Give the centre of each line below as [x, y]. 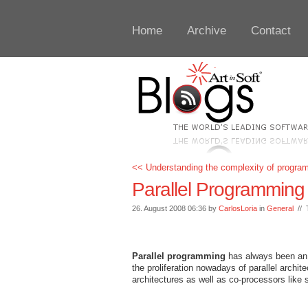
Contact [271, 31]
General [280, 208]
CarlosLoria [238, 208]
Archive [207, 31]
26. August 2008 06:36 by [175, 208]
